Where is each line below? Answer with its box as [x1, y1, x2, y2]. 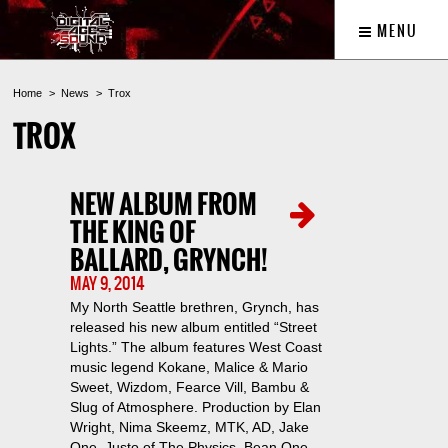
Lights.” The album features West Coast [69, 339, 322, 355]
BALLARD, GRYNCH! [69, 241, 268, 280]
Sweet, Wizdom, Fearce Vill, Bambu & [69, 379, 309, 395]
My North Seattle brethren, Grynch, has [69, 299, 319, 315]
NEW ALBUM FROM [69, 185, 257, 224]
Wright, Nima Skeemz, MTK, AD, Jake [69, 419, 309, 435]
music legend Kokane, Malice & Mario [69, 359, 308, 375]
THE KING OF [69, 213, 196, 252]
